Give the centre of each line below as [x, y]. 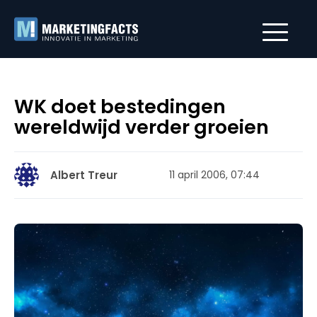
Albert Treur [84, 175]
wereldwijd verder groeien [142, 127]
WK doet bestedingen [120, 106]
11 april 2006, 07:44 [214, 175]
